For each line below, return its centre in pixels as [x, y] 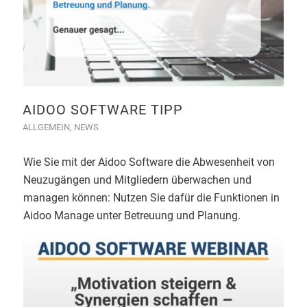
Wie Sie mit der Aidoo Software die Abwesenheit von [149, 162]
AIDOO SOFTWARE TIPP [102, 109]
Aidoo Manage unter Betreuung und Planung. [132, 215]
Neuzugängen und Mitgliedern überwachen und [137, 180]
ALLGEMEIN [46, 127]
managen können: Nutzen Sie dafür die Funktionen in [151, 197]
